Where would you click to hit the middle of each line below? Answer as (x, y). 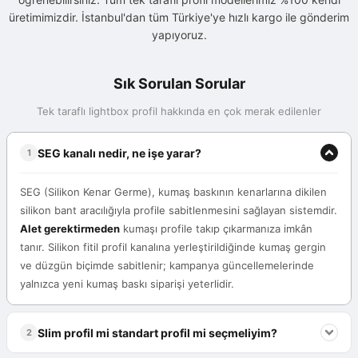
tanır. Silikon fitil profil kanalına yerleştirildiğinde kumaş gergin (173, 247)
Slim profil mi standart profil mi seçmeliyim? (157, 332)
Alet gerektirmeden (70, 229)
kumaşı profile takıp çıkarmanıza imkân (216, 229)
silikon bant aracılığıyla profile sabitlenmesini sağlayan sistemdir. (179, 211)
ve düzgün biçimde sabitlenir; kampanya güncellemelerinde (167, 266)
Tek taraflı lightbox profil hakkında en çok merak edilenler (179, 111)
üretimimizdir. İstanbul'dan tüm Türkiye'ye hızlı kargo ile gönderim (179, 18)
